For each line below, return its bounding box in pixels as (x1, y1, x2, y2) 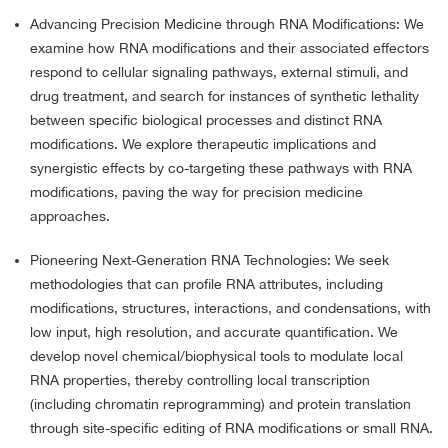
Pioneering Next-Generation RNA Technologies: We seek (30, 252, 389, 269)
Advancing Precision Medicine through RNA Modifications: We (30, 16, 424, 33)
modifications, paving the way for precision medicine (30, 184, 363, 201)
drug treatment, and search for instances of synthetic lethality (30, 88, 419, 105)
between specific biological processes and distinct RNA (30, 112, 382, 129)
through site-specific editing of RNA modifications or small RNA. (30, 420, 433, 437)
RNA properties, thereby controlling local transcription (30, 372, 370, 389)
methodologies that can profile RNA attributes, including (30, 276, 383, 293)
